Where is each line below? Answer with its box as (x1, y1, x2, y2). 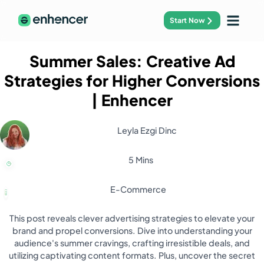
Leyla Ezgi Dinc (117, 124, 177, 136)
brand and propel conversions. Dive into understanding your (12, 225, 252, 236)
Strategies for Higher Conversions (4, 71, 260, 91)
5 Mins (128, 154, 153, 165)
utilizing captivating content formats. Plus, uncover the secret (9, 250, 255, 261)
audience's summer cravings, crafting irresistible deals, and (14, 237, 250, 249)
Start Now (170, 16, 206, 25)
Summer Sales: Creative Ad (29, 51, 235, 71)
